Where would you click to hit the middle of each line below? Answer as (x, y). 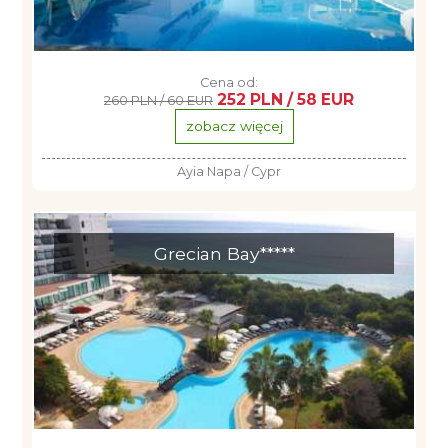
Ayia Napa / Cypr (229, 171)
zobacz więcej (234, 126)
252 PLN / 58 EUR (285, 99)
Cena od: (229, 82)
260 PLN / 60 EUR (158, 100)
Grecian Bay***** (224, 253)
